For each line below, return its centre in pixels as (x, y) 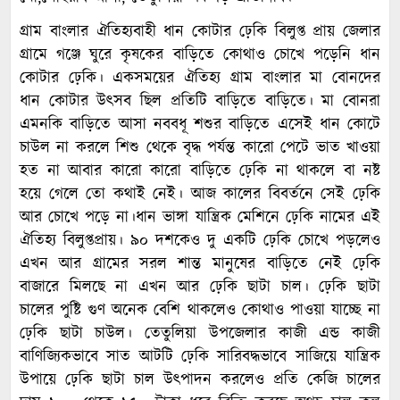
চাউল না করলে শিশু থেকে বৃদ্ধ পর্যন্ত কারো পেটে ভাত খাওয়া (200, 148)
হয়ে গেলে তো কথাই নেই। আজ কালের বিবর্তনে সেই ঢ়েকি (200, 194)
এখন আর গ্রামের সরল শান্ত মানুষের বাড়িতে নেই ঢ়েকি (200, 264)
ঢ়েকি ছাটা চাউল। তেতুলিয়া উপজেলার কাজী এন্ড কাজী (200, 333)
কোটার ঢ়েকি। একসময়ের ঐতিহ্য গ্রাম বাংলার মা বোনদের (200, 78)
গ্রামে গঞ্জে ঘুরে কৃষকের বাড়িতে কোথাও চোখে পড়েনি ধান (200, 55)
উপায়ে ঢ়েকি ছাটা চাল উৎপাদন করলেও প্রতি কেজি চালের (200, 380)
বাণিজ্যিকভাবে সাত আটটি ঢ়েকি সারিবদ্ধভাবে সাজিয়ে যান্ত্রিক (200, 357)
